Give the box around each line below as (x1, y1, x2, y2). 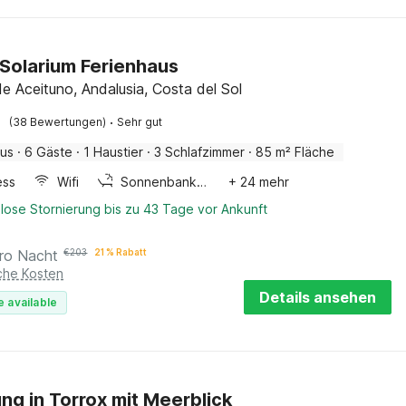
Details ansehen (259, 288, 376, 306)
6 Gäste (24, 144, 73, 159)
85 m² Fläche (256, 144, 335, 159)
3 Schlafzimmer (154, 144, 246, 159)
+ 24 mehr (228, 174, 290, 189)
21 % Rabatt (94, 246, 148, 257)
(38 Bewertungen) (9, 115, 107, 129)
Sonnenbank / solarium (197, 174, 208, 189)
